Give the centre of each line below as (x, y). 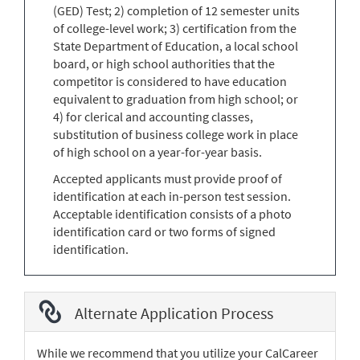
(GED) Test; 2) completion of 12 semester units (176, 10)
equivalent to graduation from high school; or (176, 98)
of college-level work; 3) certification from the (175, 28)
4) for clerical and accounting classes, (153, 116)
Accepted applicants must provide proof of (168, 178)
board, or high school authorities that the (164, 63)
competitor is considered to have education (170, 81)
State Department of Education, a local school (176, 45)
